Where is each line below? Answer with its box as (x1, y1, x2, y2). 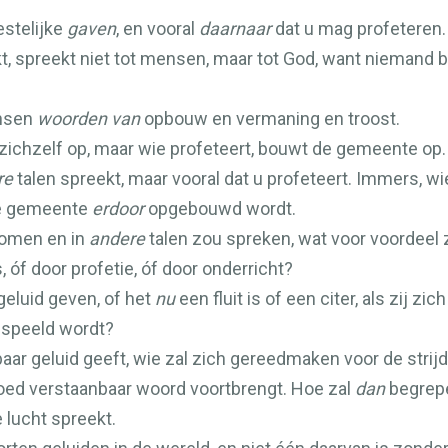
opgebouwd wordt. (144, 198, 296, 219)
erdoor (92, 198, 144, 219)
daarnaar (199, 18, 271, 39)
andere (89, 228, 145, 249)
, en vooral (116, 18, 199, 39)
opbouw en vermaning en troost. (140, 108, 400, 129)
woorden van (37, 108, 140, 129)
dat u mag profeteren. (271, 18, 446, 39)
